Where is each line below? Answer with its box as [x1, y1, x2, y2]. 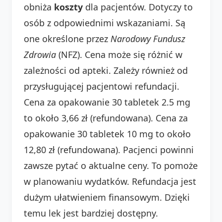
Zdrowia [24, 48, 56, 60]
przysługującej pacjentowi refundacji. [24, 80, 179, 92]
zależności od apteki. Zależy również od [24, 64, 188, 76]
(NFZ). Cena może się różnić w [56, 48, 182, 60]
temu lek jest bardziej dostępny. [24, 207, 158, 219]
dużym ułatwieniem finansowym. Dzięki [24, 191, 190, 203]
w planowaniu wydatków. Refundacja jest [24, 175, 196, 187]
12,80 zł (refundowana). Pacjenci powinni [24, 143, 194, 156]
